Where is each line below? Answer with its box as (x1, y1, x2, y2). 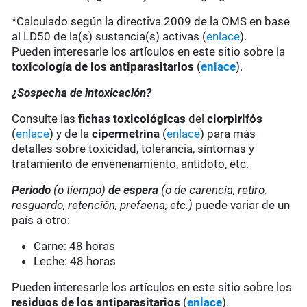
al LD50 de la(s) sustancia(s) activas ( (12, 29, 207, 44)
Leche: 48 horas (34, 254, 116, 269)
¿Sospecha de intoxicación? (12, 86, 152, 100)
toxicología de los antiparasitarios (12, 60, 197, 74)
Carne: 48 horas (34, 239, 116, 254)
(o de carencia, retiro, (161, 183, 267, 197)
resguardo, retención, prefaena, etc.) (12, 198, 193, 212)
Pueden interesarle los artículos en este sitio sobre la (12, 45, 286, 59)
